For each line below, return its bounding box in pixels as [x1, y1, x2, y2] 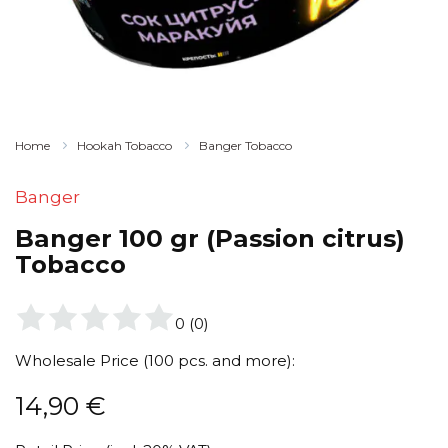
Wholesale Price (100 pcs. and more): [15, 351, 295, 371]
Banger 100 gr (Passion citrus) [15, 223, 405, 253]
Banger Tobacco [199, 138, 292, 153]
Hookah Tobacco [77, 138, 172, 153]
